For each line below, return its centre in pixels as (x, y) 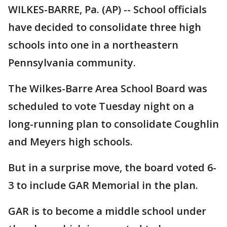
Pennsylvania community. (72, 63)
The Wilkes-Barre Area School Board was (108, 88)
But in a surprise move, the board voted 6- (112, 167)
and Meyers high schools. (70, 142)
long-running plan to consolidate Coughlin (113, 124)
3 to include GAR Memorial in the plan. (103, 185)
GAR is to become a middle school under (107, 211)
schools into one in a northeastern (93, 45)
